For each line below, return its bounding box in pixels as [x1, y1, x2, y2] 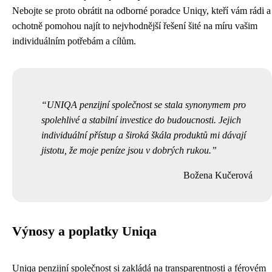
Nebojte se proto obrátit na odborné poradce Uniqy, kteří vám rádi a [12, 5, 271, 16]
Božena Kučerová [183, 170, 253, 180]
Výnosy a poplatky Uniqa [12, 224, 157, 239]
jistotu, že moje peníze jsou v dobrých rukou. [41, 145, 211, 155]
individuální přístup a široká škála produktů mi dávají [41, 130, 246, 140]
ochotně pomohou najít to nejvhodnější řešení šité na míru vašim [12, 21, 257, 31]
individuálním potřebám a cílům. [12, 36, 136, 46]
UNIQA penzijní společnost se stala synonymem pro [47, 100, 246, 110]
